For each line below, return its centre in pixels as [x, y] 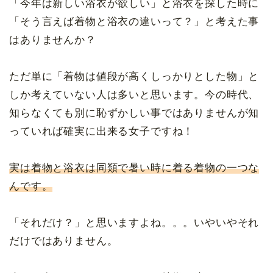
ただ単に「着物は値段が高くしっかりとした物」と [134, 77]
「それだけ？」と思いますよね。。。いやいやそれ [134, 223]
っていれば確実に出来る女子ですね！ [102, 132]
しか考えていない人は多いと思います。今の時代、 [134, 95]
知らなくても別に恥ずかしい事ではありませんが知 [134, 113]
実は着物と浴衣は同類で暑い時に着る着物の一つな [134, 168]
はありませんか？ [53, 40]
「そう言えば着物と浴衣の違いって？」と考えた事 [134, 22]
